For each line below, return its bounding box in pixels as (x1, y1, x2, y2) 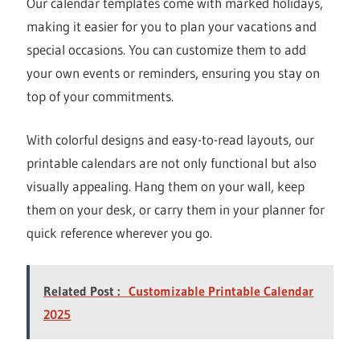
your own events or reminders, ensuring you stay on (27, 63, 321, 81)
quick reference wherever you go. (27, 224, 213, 242)
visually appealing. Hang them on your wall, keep (27, 178, 305, 195)
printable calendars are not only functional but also (27, 154, 317, 172)
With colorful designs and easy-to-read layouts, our (27, 131, 315, 149)
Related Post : (43, 282, 121, 299)
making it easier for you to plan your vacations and (27, 17, 317, 35)
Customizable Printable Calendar (129, 282, 314, 299)
